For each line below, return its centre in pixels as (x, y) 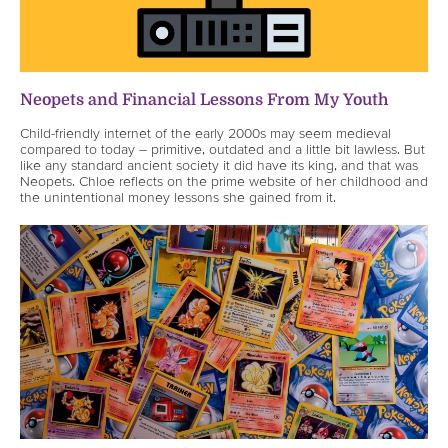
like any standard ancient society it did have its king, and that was (219, 165)
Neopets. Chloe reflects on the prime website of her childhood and (224, 181)
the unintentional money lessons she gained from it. (178, 197)
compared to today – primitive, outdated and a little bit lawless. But (222, 149)
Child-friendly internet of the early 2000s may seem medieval (205, 133)
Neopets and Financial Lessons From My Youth (204, 100)
